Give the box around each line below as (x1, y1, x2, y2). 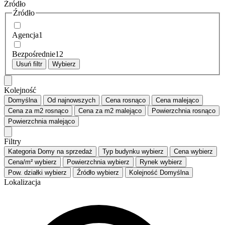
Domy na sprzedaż (38, 147, 92, 155)
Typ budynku (102, 147, 140, 155)
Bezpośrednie (12, 49, 55, 58)
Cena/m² (8, 158, 33, 166)
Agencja (12, 30, 39, 39)
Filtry (4, 137, 21, 146)
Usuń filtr (16, 60, 42, 68)
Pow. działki (8, 168, 43, 176)
